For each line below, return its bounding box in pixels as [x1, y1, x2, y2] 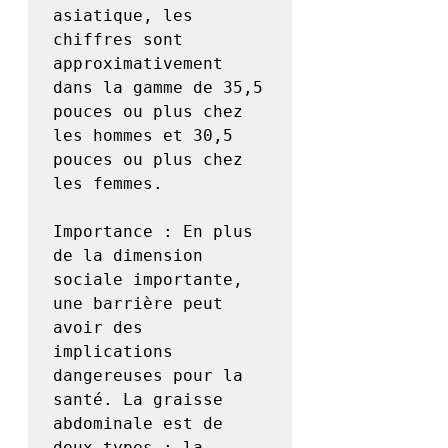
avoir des [53, 318, 143, 338]
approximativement [53, 54, 223, 74]
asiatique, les [53, 6, 193, 26]
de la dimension [53, 246, 203, 266]
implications [53, 342, 173, 362]
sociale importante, [53, 270, 243, 290]
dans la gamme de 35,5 [53, 78, 263, 98]
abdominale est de [53, 414, 223, 434]
